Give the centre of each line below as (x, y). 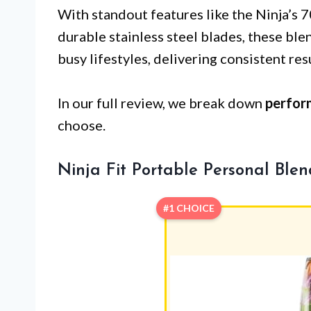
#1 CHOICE (188, 208)
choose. (82, 125)
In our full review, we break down (161, 103)
